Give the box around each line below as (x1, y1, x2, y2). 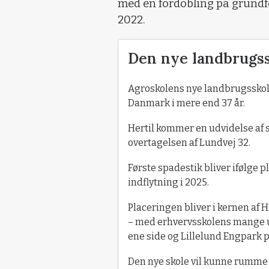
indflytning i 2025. (128, 177, 209, 189)
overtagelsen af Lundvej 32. (128, 137, 250, 149)
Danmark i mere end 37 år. (128, 97, 245, 109)
